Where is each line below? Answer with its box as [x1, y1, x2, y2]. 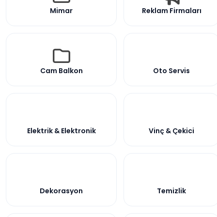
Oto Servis [153, 65, 190, 76]
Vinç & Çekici [149, 125, 194, 136]
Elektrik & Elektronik [27, 125, 96, 136]
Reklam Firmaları [141, 5, 201, 15]
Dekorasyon [40, 186, 83, 196]
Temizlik [157, 186, 186, 196]
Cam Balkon [40, 65, 83, 76]
